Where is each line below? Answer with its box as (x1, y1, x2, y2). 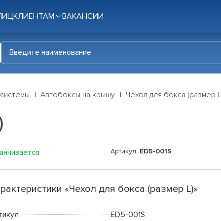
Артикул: (110, 147, 140, 156)
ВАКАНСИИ (62, 11, 104, 21)
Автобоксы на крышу (40, 90, 115, 100)
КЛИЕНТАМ (13, 11, 54, 21)
